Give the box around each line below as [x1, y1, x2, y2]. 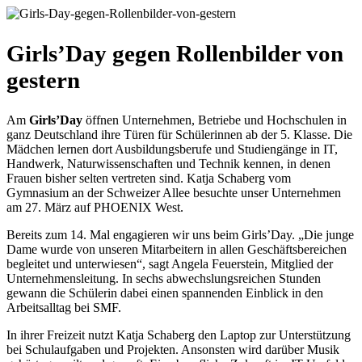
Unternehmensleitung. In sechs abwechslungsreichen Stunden [6, 271, 321, 285]
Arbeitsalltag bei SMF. [6, 300, 121, 314]
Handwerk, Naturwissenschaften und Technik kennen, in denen [6, 156, 330, 170]
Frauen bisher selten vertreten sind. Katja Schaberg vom [6, 170, 291, 185]
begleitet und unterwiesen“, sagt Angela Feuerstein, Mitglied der [6, 256, 333, 271]
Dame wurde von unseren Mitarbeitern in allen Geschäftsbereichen [6, 242, 347, 256]
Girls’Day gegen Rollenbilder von [6, 40, 343, 66]
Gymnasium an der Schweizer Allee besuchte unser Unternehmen [6, 185, 341, 200]
